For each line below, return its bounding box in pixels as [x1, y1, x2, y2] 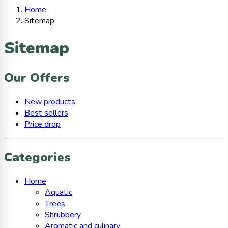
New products [24, 96, 75, 108]
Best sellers [24, 107, 68, 119]
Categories [4, 149, 71, 166]
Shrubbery [45, 209, 81, 221]
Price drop [24, 119, 61, 130]
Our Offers [4, 70, 70, 87]
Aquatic [45, 187, 72, 198]
